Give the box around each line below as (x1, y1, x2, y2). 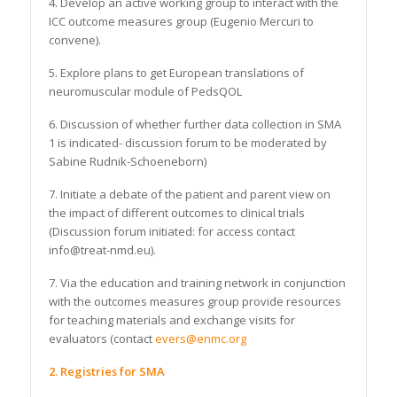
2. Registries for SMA (48, 363, 165, 380)
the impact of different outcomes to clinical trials (48, 205, 305, 222)
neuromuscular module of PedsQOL (48, 83, 242, 100)
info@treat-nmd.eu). (48, 242, 156, 259)
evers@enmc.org (154, 331, 246, 347)
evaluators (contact (48, 331, 155, 347)
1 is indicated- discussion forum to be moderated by (48, 135, 327, 152)
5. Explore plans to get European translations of (48, 65, 304, 82)
